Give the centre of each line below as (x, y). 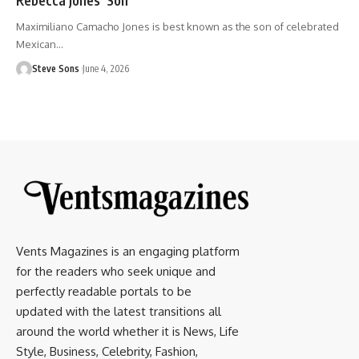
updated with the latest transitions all (119, 311)
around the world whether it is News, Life (127, 331)
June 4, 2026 (106, 68)
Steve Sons (56, 68)
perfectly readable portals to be (104, 291)
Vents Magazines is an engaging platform (128, 251)
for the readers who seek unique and (116, 271)
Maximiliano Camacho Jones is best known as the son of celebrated (177, 26)
